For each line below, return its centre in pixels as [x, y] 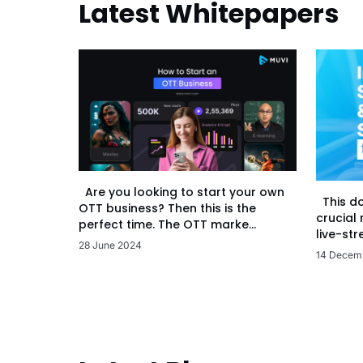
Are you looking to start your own [181, 192]
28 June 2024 [110, 245]
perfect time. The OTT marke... [167, 224]
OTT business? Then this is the [167, 208]
